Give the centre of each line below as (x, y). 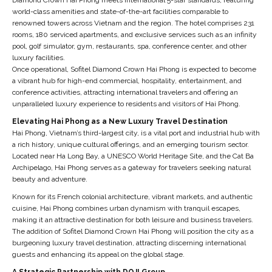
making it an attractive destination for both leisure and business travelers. (132, 219)
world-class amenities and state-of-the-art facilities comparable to (120, 11)
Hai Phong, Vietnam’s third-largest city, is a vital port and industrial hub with (136, 133)
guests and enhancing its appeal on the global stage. (98, 254)
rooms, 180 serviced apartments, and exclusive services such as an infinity (134, 34)
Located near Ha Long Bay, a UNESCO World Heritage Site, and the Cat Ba (133, 156)
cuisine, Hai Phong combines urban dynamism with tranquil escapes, (126, 208)
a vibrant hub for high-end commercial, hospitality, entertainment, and (127, 80)
